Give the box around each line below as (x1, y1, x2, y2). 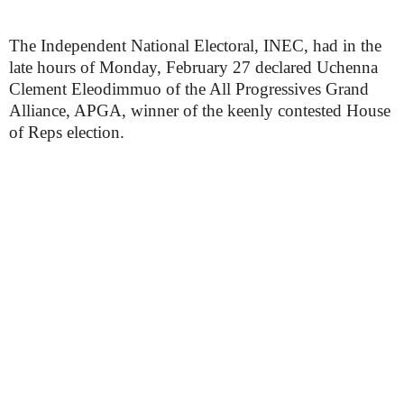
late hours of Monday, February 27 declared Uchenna (9, 57, 378, 77)
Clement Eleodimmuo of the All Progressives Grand (9, 78, 369, 98)
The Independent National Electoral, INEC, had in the (9, 35, 381, 55)
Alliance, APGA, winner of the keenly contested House (9, 100, 390, 120)
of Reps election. (9, 122, 124, 142)
